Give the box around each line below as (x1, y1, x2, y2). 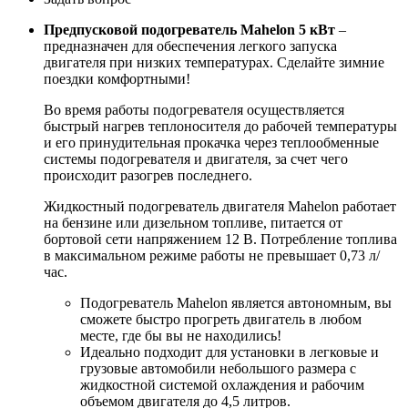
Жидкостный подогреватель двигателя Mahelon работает (44, 199, 396, 215)
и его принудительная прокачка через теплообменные (44, 135, 379, 151)
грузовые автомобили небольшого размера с (80, 361, 356, 377)
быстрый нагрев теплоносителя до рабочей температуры (44, 118, 397, 135)
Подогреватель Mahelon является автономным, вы (80, 295, 392, 311)
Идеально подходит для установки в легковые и (80, 344, 379, 361)
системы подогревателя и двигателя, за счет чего (44, 151, 348, 168)
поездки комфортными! (44, 71, 190, 87)
